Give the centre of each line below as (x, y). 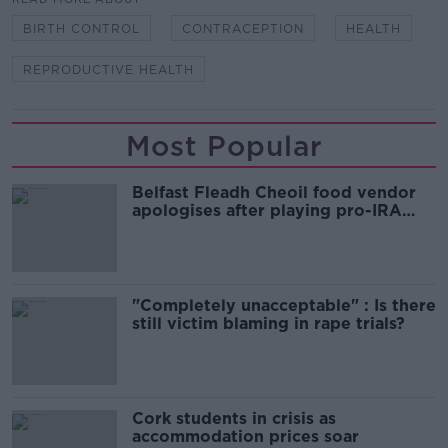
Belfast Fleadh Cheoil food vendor (274, 192)
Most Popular (224, 146)
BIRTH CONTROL (81, 28)
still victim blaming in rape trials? (268, 323)
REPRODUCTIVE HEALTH (108, 69)
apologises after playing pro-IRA (267, 210)
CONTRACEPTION (243, 28)
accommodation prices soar (245, 436)
